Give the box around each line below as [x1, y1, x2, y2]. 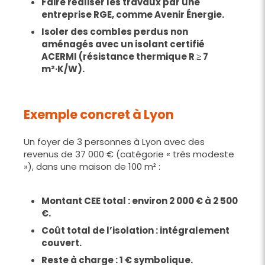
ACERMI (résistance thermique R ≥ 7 [41, 50, 208, 63]
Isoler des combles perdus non [41, 25, 188, 38]
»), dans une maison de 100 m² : [24, 160, 160, 173]
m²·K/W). [41, 62, 85, 75]
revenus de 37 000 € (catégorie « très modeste [24, 147, 234, 160]
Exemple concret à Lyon [24, 105, 174, 123]
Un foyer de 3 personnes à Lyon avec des [24, 135, 205, 148]
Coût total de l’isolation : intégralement [41, 224, 230, 237]
